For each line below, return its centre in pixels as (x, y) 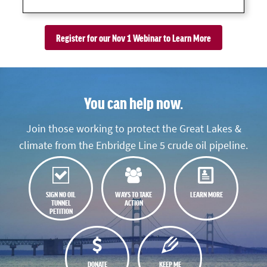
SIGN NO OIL (61, 194)
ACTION (133, 203)
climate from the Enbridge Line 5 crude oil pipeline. (133, 145)
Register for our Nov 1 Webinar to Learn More (133, 38)
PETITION (61, 211)
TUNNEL (61, 203)
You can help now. (133, 103)
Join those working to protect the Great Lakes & (133, 128)
